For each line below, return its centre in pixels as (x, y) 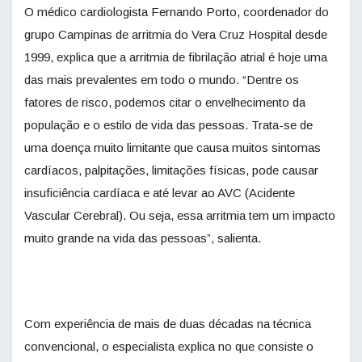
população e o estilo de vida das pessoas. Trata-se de (168, 125)
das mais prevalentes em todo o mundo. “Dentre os (162, 80)
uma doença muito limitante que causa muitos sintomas (173, 148)
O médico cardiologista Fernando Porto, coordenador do (177, 12)
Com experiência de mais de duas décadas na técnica (168, 324)
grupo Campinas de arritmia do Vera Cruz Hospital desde (176, 35)
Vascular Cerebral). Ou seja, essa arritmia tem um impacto (180, 216)
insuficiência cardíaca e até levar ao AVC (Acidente (160, 193)
